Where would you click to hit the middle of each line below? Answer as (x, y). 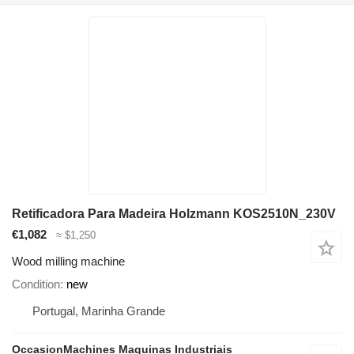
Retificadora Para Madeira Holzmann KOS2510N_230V (174, 213)
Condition (36, 284)
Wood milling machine (68, 262)
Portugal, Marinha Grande (99, 311)
